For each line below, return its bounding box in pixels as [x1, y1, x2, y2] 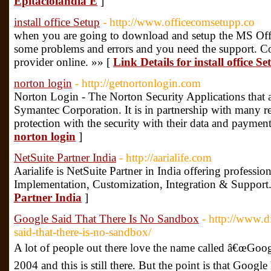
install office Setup [14, 16, 100, 28]
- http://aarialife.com [119, 151, 212, 164]
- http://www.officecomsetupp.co [103, 16, 255, 28]
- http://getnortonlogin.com [75, 77, 201, 90]
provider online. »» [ [14, 56, 113, 68]
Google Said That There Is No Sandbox [14, 212, 199, 225]
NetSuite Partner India [14, 151, 116, 164]
